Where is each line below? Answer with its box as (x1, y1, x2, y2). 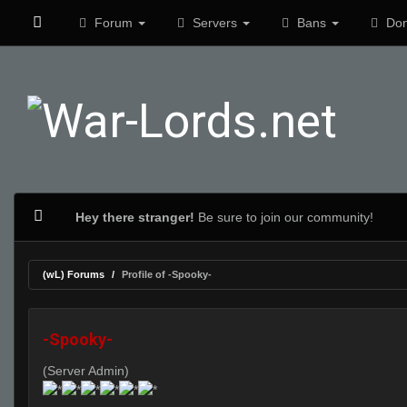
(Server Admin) (43, 363, 129, 378)
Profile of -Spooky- (122, 269, 212, 280)
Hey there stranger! (74, 210, 194, 224)
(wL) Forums (43, 269, 104, 280)
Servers (188, 15, 241, 30)
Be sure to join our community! (194, 210, 373, 224)
